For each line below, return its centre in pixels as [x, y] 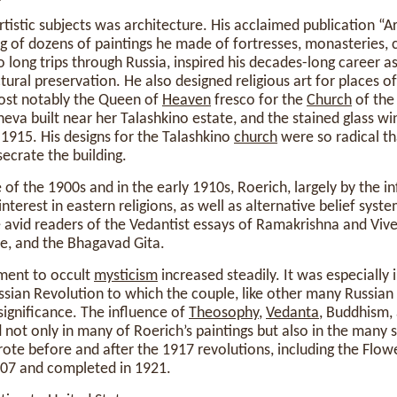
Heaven [187, 101]
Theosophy [224, 313]
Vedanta [292, 313]
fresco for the [259, 101]
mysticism [126, 276]
